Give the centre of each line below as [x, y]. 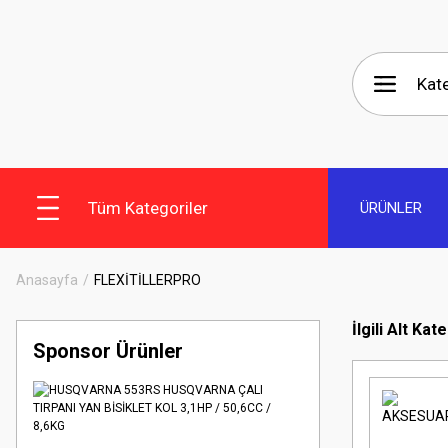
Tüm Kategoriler [148, 207]
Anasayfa [47, 280]
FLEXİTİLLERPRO [147, 280]
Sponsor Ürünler [108, 351]
